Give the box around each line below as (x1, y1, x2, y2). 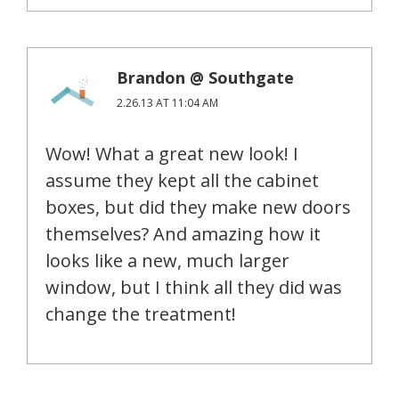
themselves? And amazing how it (45, 221, 321, 246)
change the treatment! (45, 301, 236, 326)
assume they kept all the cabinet (45, 167, 319, 192)
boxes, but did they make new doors (45, 194, 351, 219)
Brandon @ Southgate (117, 66, 294, 88)
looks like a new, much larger (45, 248, 289, 273)
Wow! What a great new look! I (45, 141, 298, 166)
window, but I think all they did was (45, 274, 342, 299)
